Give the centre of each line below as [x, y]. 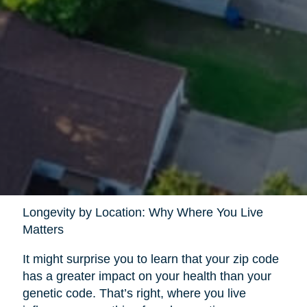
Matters [43, 230]
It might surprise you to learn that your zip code [150, 259]
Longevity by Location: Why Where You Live [143, 213]
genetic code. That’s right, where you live [134, 294]
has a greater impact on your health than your [147, 277]
